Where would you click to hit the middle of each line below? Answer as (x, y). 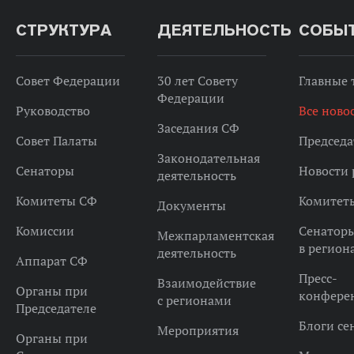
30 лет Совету (197, 81)
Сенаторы (45, 171)
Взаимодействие (206, 283)
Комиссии (45, 231)
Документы (191, 205)
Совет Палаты (56, 141)
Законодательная (208, 158)
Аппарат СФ (51, 261)
